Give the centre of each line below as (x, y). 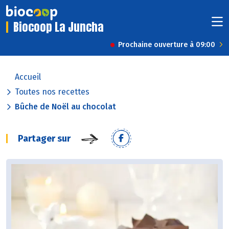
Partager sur (44, 139)
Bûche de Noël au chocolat (65, 107)
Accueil (28, 77)
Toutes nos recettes (52, 92)
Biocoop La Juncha (59, 27)
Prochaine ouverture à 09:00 (167, 45)
